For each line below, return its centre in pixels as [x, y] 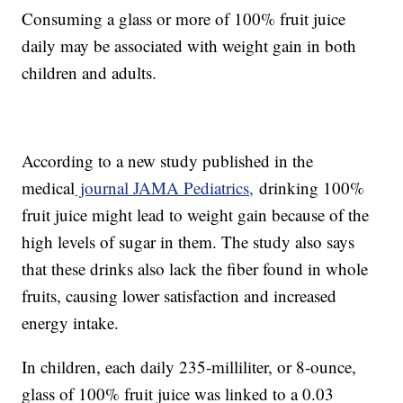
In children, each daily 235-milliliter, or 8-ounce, [189, 367]
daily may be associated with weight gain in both [189, 46]
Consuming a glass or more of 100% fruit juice [184, 19]
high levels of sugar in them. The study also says [188, 242]
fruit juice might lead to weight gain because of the [196, 215]
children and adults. [90, 73]
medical [49, 188]
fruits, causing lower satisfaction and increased [179, 296]
